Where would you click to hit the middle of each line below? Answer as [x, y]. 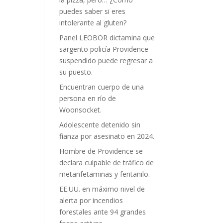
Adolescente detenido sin [100, 125]
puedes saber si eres [93, 11]
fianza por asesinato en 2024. [107, 136]
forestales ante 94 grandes [103, 212]
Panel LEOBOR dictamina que [107, 38]
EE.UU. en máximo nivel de [102, 189]
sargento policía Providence [104, 49]
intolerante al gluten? [93, 23]
